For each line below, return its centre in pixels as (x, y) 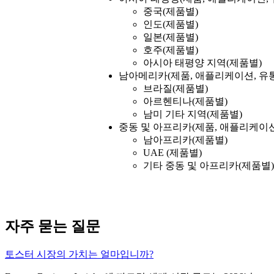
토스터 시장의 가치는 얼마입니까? (79, 254)
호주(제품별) (171, 50)
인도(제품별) (171, 24)
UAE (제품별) (172, 153)
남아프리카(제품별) (185, 140)
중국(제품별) (171, 12)
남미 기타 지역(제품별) (193, 114)
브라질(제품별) (176, 89)
